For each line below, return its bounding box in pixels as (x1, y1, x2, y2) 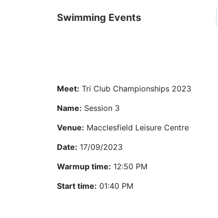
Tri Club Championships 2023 (79, 84, 191, 93)
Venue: (57, 123, 84, 132)
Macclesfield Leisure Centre (84, 123, 189, 132)
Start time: (57, 181, 97, 191)
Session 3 (82, 103, 120, 113)
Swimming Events (57, 12, 141, 23)
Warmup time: (57, 162, 111, 171)
